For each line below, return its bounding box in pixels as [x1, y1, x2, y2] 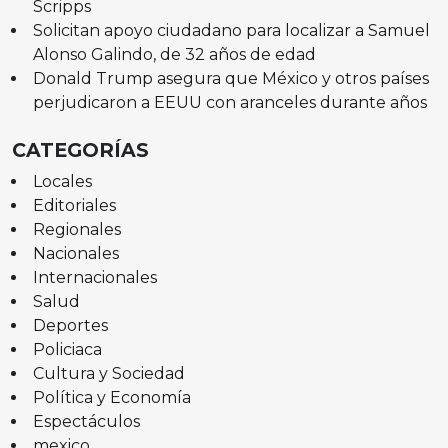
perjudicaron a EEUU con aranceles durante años [32, 93, 427, 113]
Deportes [32, 316, 108, 336]
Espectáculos [32, 412, 140, 432]
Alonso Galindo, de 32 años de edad [32, 45, 316, 65]
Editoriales [32, 196, 116, 216]
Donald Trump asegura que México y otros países [32, 69, 429, 89]
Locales [32, 172, 92, 192]
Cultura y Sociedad [32, 364, 185, 384]
